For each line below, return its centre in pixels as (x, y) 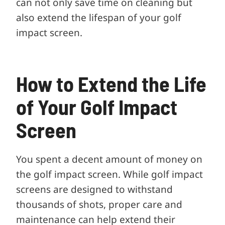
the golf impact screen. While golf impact (109, 174)
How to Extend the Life (111, 83)
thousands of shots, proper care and (99, 204)
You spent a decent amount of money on (109, 159)
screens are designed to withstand (94, 189)
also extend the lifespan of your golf (99, 17)
